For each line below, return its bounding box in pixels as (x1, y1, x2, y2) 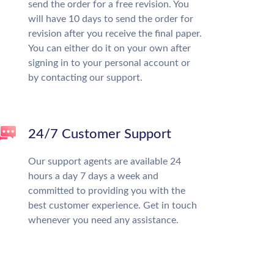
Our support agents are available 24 (28, 157, 181, 166)
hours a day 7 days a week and (28, 171, 158, 181)
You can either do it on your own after (28, 43, 191, 53)
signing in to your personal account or (28, 58, 190, 68)
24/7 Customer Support (28, 127, 171, 141)
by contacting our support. (28, 73, 143, 83)
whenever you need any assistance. (28, 215, 179, 225)
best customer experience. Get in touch (28, 201, 197, 210)
